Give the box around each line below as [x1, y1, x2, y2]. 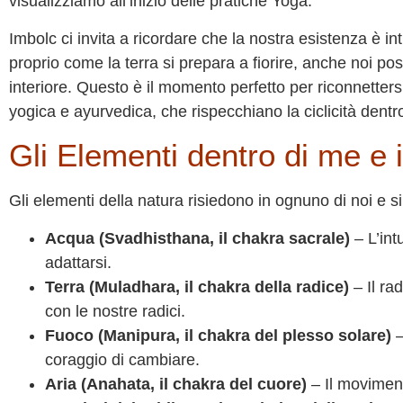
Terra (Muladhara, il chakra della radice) [45, 277, 349, 296]
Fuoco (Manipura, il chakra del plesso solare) [45, 326, 391, 345]
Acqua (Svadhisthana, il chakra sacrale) [45, 228, 350, 247]
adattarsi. [45, 253, 112, 272]
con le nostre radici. [45, 301, 185, 320]
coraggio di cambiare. [45, 350, 200, 369]
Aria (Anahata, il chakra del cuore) [45, 374, 307, 393]
